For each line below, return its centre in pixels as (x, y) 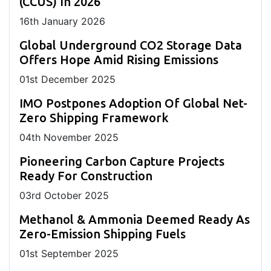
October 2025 (75, 196)
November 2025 (80, 138)
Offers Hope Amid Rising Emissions (119, 60)
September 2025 (78, 254)
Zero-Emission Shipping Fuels (103, 234)
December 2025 (77, 80)
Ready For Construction (86, 176)
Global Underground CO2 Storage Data (131, 45)
